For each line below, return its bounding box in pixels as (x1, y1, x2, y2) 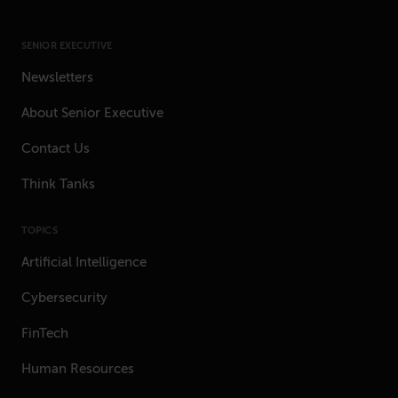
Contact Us (21, 141, 90, 156)
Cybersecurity (21, 291, 107, 306)
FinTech (21, 326, 68, 341)
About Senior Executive (21, 106, 163, 121)
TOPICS (21, 225, 58, 237)
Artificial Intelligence (21, 255, 147, 270)
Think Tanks (21, 177, 95, 192)
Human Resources (21, 362, 134, 377)
